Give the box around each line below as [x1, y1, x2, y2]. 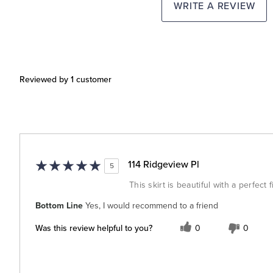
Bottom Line [35, 200, 83, 211]
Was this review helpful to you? [35, 222, 152, 235]
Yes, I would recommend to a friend [83, 200, 218, 211]
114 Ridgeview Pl [128, 157, 199, 171]
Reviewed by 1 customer [19, 73, 112, 86]
